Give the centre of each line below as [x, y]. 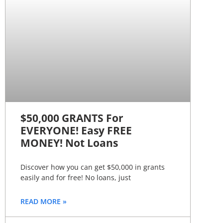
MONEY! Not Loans [69, 143]
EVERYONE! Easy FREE [76, 130]
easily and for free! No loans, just [76, 177]
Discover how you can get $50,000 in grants [93, 167]
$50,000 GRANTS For [72, 118]
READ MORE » [44, 201]
